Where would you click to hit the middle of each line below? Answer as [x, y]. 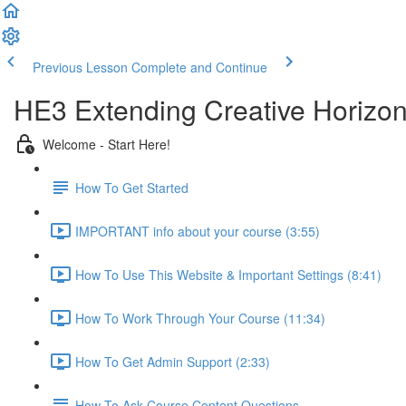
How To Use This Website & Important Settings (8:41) [228, 274]
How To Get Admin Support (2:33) [173, 361]
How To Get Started [132, 187]
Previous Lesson [80, 67]
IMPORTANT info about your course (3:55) [198, 231]
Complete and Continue [199, 67]
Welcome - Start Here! [106, 144]
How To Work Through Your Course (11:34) [200, 318]
